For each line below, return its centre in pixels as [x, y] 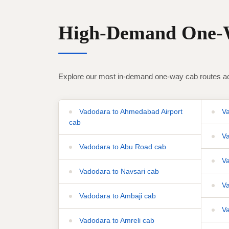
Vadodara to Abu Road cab [122, 146]
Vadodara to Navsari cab [118, 171]
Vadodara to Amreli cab [116, 220]
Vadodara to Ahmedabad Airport [130, 111]
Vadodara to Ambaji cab [117, 196]
